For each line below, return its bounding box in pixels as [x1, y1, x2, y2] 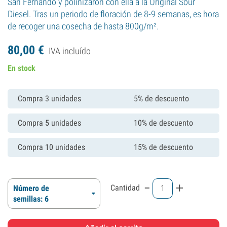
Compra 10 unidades [18, 142, 85, 152]
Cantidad [110, 183, 140, 193]
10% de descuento [134, 118, 193, 128]
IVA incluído [49, 46, 91, 56]
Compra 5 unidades [18, 118, 81, 128]
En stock [8, 63, 35, 73]
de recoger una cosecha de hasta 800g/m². [8, 21, 159, 31]
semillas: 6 [13, 194, 49, 204]
